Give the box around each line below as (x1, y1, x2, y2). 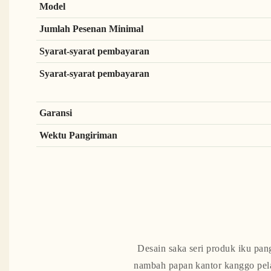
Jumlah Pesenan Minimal (39, 22, 146, 34)
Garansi (39, 106, 74, 119)
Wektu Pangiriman (39, 129, 120, 141)
